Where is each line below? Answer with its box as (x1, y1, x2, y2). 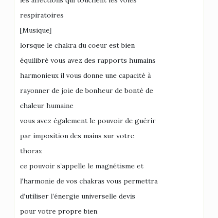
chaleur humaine (20, 101, 73, 110)
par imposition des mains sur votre (20, 131, 134, 140)
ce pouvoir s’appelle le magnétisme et (20, 162, 144, 170)
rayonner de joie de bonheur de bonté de (20, 86, 153, 95)
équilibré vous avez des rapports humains (20, 56, 156, 65)
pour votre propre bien (20, 207, 97, 216)
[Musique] (20, 26, 52, 35)
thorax (20, 146, 42, 155)
